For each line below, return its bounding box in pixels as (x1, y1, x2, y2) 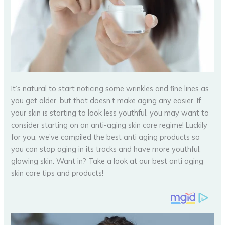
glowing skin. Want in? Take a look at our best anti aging (11, 156, 204, 166)
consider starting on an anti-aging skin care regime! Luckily (11, 120, 208, 130)
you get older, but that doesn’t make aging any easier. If (11, 96, 201, 106)
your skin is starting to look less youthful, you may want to (11, 108, 209, 118)
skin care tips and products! (11, 168, 104, 178)
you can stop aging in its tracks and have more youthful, (11, 144, 201, 154)
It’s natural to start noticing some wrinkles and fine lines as (11, 84, 209, 94)
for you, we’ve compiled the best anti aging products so (11, 132, 200, 142)
